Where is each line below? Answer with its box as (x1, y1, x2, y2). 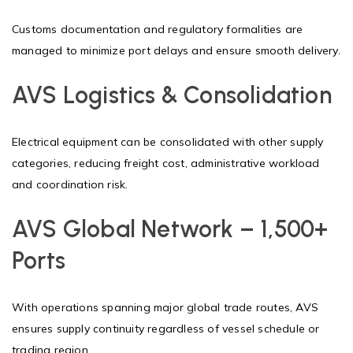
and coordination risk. (12, 176, 128, 191)
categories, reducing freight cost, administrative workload (12, 155, 320, 170)
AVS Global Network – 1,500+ (12, 214, 329, 243)
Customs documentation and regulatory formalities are (12, 21, 303, 36)
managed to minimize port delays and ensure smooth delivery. (12, 43, 340, 58)
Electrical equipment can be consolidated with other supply (12, 134, 324, 149)
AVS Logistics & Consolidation (12, 80, 332, 110)
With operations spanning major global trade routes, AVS (12, 299, 319, 314)
